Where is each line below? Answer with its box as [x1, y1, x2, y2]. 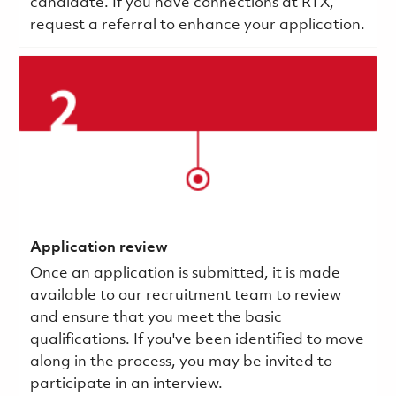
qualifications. [29, 331, 133, 347]
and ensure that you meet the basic [29, 309, 282, 325]
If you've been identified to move [133, 331, 364, 347]
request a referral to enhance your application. [29, 17, 365, 33]
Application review [29, 240, 168, 255]
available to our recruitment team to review [29, 287, 341, 303]
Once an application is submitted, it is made [29, 265, 340, 281]
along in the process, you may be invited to [29, 354, 332, 369]
